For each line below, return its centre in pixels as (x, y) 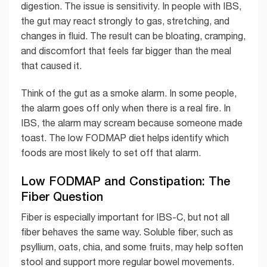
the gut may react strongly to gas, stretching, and (125, 21)
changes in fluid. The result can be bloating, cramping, (133, 36)
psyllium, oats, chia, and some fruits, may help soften (132, 246)
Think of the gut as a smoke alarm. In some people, (129, 93)
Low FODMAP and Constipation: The (125, 180)
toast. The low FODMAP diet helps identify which (125, 138)
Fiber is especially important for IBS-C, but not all (125, 217)
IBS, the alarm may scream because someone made (132, 123)
